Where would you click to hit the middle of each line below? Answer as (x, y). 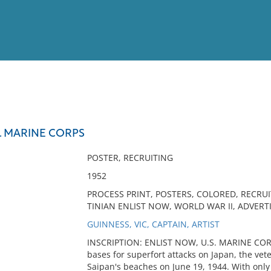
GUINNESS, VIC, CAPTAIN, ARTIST (153, 224)
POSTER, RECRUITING (130, 158)
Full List (247, 118)
